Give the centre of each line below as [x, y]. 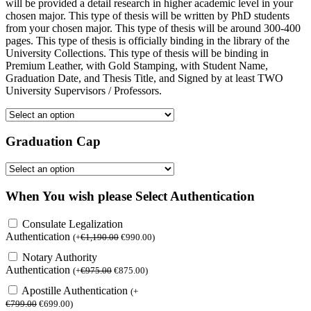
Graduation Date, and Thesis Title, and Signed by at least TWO [144, 78]
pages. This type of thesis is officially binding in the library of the [148, 40]
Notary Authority [60, 258]
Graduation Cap [53, 142]
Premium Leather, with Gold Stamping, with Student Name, [137, 65]
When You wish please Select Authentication [130, 196]
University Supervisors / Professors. [84, 90]
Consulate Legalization [73, 224]
